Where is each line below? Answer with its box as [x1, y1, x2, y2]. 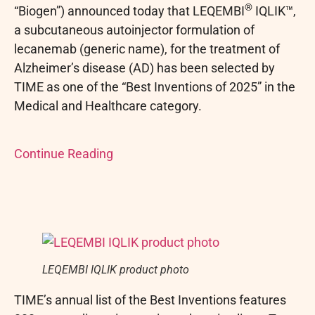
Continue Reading [14, 146, 113, 162]
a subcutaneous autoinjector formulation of [14, 22, 255, 37]
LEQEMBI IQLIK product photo [42, 262, 189, 276]
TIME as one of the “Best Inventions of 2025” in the [14, 79, 295, 94]
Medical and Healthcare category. [14, 98, 202, 113]
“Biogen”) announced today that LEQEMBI [14, 4, 245, 18]
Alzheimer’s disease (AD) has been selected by [14, 60, 275, 75]
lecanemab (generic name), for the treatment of [14, 41, 280, 56]
